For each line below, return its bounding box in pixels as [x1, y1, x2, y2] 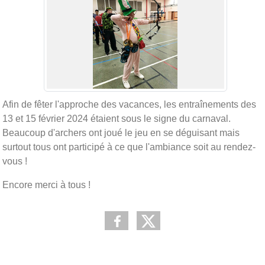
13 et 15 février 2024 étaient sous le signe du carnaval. [2, 113, 231, 124]
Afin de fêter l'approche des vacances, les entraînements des [2, 99, 256, 109]
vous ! [2, 156, 27, 166]
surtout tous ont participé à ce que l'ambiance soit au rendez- [2, 141, 256, 152]
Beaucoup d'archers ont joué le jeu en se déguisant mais [2, 127, 240, 138]
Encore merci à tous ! [2, 179, 91, 190]
